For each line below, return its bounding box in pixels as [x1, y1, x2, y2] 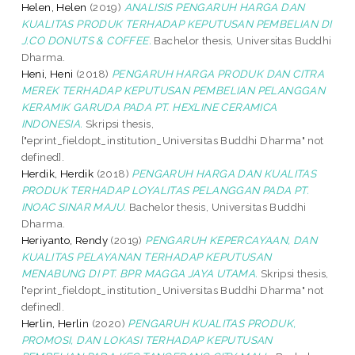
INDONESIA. [21, 116, 83, 130]
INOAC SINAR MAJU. [21, 200, 127, 213]
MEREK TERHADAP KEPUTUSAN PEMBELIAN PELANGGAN [21, 83, 326, 97]
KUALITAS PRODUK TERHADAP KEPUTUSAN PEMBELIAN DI [21, 17, 332, 30]
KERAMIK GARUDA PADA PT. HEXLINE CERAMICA [21, 100, 277, 113]
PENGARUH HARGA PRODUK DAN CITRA [111, 67, 325, 80]
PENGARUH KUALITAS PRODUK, [128, 316, 296, 330]
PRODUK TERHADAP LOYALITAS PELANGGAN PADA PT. [21, 183, 310, 197]
